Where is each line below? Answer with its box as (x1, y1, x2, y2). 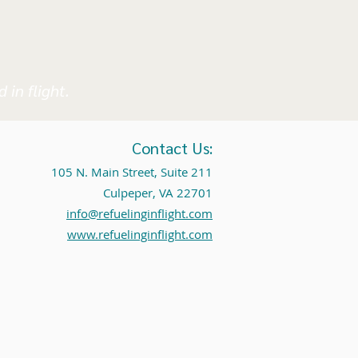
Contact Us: (132, 137, 213, 159)
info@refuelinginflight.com (66, 205, 213, 222)
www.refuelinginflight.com (67, 226, 213, 243)
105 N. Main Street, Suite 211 (51, 164, 213, 181)
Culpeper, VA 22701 (103, 185, 213, 201)
